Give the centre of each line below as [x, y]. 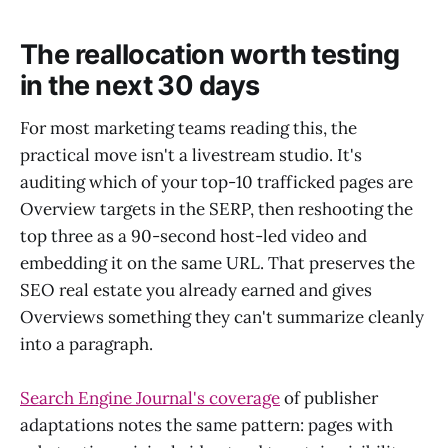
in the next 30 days [140, 86]
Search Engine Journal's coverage [150, 398]
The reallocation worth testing [210, 55]
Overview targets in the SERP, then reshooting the [216, 208]
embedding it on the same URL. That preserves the [217, 262]
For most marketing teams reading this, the [188, 127]
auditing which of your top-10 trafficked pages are [216, 181]
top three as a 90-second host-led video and [193, 235]
